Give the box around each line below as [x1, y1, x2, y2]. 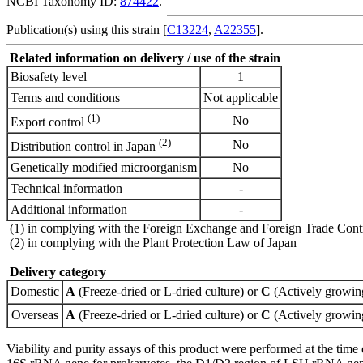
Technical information [11, 181, 122, 195]
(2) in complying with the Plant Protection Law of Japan [6, 235, 297, 250]
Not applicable [203, 90, 278, 105]
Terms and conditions [11, 90, 120, 105]
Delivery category [10, 264, 106, 279]
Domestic [11, 284, 59, 298]
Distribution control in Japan [11, 139, 159, 154]
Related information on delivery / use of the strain [10, 50, 280, 65]
